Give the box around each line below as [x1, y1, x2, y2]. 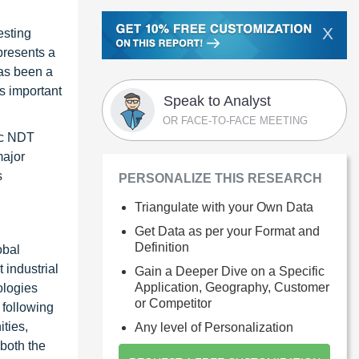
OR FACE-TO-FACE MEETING [163, 114, 308, 127]
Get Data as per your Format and [135, 224, 320, 238]
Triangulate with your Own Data [135, 200, 313, 214]
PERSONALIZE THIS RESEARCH [119, 171, 322, 185]
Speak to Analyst [163, 92, 271, 109]
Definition [135, 240, 189, 254]
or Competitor [135, 296, 212, 310]
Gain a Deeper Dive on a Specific [135, 264, 325, 278]
